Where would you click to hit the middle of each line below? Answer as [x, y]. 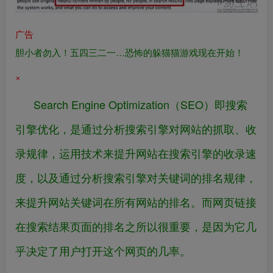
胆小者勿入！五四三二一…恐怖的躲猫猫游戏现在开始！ [129, 52]
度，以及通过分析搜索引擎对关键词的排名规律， [136, 178]
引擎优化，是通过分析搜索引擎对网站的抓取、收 [136, 129]
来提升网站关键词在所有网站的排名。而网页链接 [136, 202]
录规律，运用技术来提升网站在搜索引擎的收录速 [136, 153]
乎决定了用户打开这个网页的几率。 [103, 251]
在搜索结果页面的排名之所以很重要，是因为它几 [136, 226]
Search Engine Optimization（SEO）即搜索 [140, 105]
